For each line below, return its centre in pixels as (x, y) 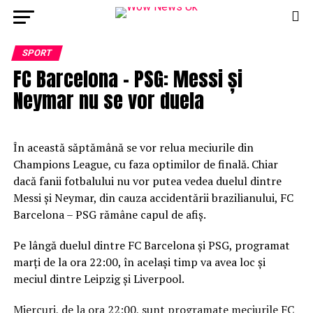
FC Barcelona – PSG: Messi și (128, 79)
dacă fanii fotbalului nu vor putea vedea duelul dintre (147, 181)
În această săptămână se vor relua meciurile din (133, 147)
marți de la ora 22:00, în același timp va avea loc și (139, 262)
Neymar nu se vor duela (108, 100)
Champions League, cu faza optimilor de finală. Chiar (145, 164)
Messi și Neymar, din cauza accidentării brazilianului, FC (153, 198)
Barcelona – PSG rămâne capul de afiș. (109, 214)
